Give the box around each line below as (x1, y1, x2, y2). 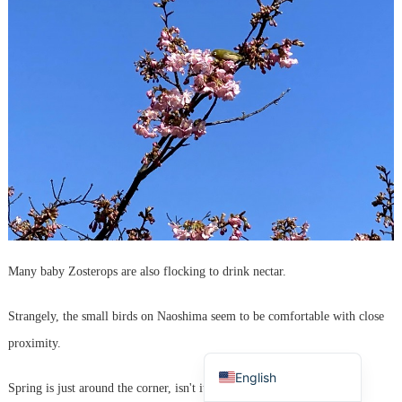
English (235, 369, 277, 385)
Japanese (235, 339, 293, 355)
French (235, 250, 276, 267)
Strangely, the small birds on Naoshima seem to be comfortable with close (7, 309, 384, 323)
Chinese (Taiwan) (235, 280, 336, 296)
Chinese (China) (235, 310, 328, 326)
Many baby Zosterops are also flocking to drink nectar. (7, 264, 286, 278)
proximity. (7, 336, 61, 350)
